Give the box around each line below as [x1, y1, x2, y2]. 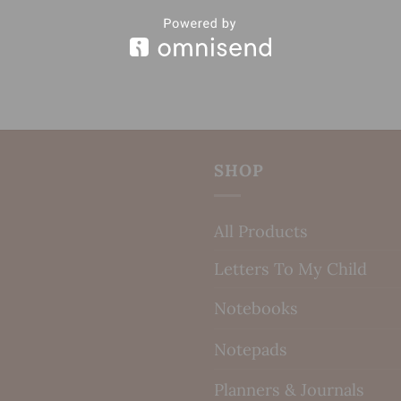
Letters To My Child [214, 258, 367, 280]
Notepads [214, 337, 287, 360]
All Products [214, 220, 308, 243]
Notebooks [214, 297, 298, 320]
